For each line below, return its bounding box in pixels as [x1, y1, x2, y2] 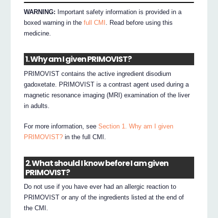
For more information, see [24, 123, 99, 130]
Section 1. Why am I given [98, 123, 174, 130]
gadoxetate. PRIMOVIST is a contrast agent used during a [24, 81, 189, 89]
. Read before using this [106, 18, 173, 26]
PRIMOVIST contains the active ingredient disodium [24, 70, 172, 78]
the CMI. [24, 204, 49, 212]
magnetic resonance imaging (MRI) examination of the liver [24, 91, 190, 99]
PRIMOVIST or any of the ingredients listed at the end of [24, 194, 184, 201]
